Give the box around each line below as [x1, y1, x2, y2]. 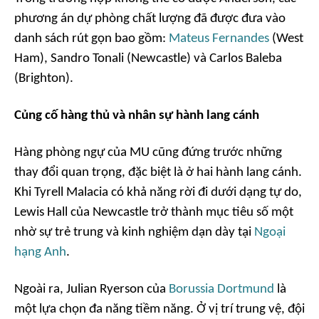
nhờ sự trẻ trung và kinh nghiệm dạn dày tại [14, 225, 254, 239]
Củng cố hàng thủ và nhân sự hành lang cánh [14, 108, 259, 122]
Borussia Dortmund [169, 282, 274, 296]
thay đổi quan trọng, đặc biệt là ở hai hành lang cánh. [14, 165, 302, 179]
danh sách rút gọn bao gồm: [14, 31, 169, 46]
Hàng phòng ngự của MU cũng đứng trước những [14, 145, 282, 159]
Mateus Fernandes [169, 31, 269, 46]
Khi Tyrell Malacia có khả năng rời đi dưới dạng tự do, [14, 185, 302, 199]
